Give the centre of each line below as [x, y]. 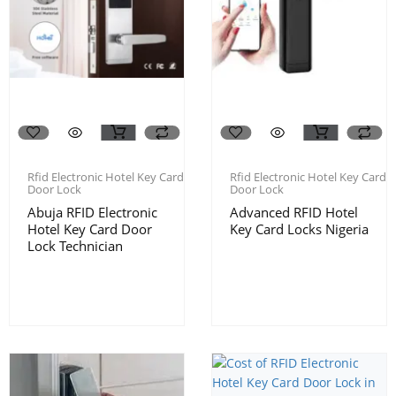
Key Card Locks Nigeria [299, 229]
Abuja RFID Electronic [92, 212]
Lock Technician [75, 246]
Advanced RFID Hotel [294, 212]
